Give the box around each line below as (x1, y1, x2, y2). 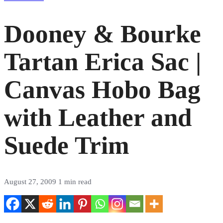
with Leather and (4, 104, 192, 132)
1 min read (58, 178, 92, 186)
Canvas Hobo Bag (4, 76, 201, 104)
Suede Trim (4, 131, 129, 160)
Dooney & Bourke (4, 20, 201, 48)
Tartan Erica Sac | (4, 48, 201, 76)
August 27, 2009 (4, 178, 58, 186)
